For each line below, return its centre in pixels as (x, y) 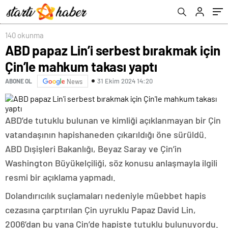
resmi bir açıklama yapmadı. (60, 177)
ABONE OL (19, 81)
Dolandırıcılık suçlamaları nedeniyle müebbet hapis (106, 195)
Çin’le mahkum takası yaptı (81, 66)
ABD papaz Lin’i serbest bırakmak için (113, 50)
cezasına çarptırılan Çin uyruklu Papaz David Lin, (101, 209)
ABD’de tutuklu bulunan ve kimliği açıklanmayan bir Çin (113, 120)
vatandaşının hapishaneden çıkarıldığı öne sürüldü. (106, 134)
